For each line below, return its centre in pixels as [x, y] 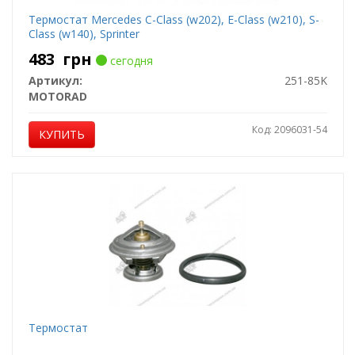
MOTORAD [57, 96]
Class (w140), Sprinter [84, 34]
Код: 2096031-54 [289, 130]
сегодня [130, 61]
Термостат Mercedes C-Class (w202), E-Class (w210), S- [174, 19]
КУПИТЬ [61, 134]
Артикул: [55, 80]
